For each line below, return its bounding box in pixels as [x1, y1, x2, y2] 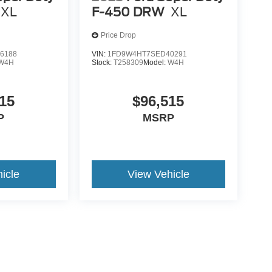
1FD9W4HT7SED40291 [107, 49, 187, 58]
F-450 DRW [91, 4, 165, 19]
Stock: [91, 58, 114, 67]
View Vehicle [127, 168, 189, 180]
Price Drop [100, 31, 136, 40]
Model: [143, 58, 168, 67]
